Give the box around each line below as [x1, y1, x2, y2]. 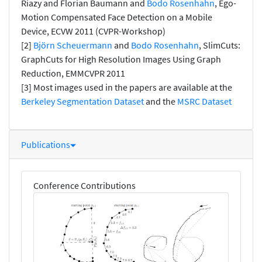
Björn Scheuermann [33, 39, 112, 51]
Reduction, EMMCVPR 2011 [21, 67, 125, 79]
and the [144, 95, 177, 107]
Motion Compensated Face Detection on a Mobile [21, 11, 212, 23]
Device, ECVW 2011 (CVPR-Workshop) [21, 25, 166, 37]
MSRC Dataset [177, 95, 232, 107]
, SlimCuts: [199, 39, 240, 51]
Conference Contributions [33, 179, 136, 191]
